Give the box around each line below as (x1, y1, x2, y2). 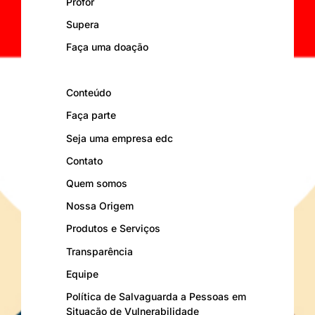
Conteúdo (66, 86, 111, 99)
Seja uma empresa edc (66, 131, 173, 144)
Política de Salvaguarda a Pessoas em (66, 290, 246, 302)
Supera (66, 18, 99, 30)
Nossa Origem (66, 200, 134, 212)
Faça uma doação (66, 40, 148, 53)
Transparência (66, 245, 133, 257)
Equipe (66, 267, 98, 280)
